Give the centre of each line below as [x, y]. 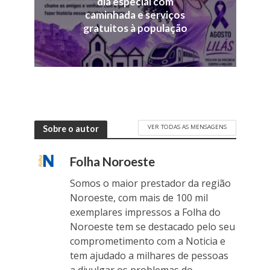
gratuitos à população [135, 28]
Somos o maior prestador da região [150, 183]
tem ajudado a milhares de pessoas [149, 255]
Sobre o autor [71, 128]
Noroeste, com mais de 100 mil [139, 197]
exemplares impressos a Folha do [145, 212]
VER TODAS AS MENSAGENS [187, 126]
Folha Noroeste [112, 161]
